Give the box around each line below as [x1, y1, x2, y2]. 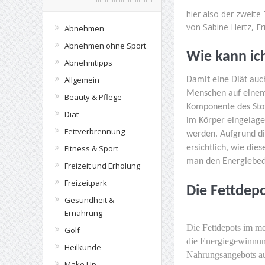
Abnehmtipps [64, 57, 112, 68]
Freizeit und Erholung [64, 160, 140, 171]
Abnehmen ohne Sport [64, 40, 146, 51]
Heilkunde [64, 242, 101, 253]
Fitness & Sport [64, 143, 118, 154]
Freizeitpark [64, 177, 107, 188]
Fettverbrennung [64, 126, 125, 137]
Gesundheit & [64, 195, 114, 205]
